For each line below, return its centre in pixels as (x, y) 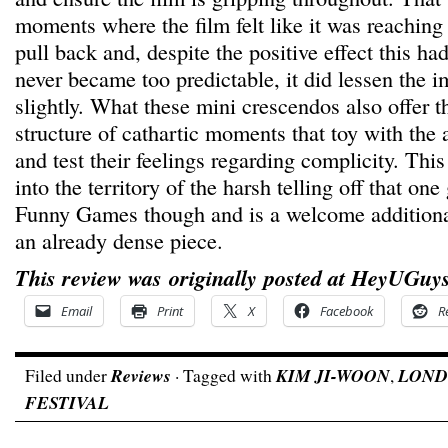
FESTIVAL (67, 402)
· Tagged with (223, 375)
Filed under (68, 375)
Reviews (141, 375)
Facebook (346, 311)
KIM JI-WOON (333, 375)
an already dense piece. (119, 240)
